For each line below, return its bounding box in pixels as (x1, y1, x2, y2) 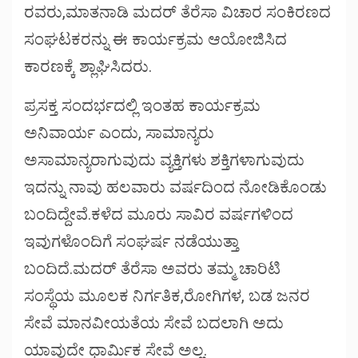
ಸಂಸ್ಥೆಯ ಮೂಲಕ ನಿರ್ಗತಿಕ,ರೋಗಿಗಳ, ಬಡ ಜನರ (24, 286, 310, 306)
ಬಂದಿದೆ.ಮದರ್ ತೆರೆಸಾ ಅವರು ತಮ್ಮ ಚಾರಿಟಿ (24, 259, 280, 279)
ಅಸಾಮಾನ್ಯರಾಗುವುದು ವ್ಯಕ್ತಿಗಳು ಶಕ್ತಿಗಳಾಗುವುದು (24, 150, 304, 170)
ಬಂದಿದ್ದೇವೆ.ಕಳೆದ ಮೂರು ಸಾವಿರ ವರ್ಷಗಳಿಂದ (24, 205, 293, 225)
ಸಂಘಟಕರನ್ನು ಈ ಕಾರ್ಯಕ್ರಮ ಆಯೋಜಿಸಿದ (24, 30, 287, 50)
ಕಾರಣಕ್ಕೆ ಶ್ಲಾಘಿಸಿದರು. (24, 57, 152, 77)
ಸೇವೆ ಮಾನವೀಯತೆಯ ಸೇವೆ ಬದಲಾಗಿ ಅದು (24, 313, 284, 333)
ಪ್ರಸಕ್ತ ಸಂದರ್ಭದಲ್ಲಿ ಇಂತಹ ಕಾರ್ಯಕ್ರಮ (24, 96, 261, 116)
